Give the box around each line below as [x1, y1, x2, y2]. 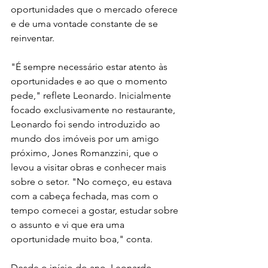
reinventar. [11, 32, 54, 44]
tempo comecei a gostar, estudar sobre [11, 204, 181, 216]
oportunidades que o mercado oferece [11, 3, 180, 15]
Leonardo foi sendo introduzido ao [11, 118, 163, 130]
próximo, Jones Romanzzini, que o [11, 147, 161, 159]
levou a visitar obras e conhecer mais [11, 161, 169, 173]
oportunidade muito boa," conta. [11, 233, 153, 245]
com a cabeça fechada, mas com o [11, 190, 161, 202]
